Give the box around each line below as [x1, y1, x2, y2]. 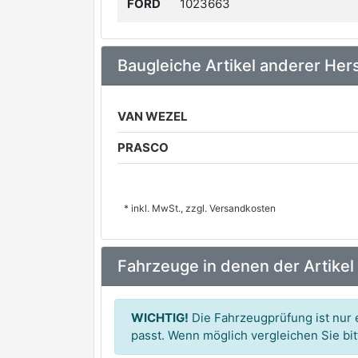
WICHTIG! [131, 310, 189, 325]
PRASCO [117, 140, 169, 155]
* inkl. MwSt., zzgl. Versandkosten [124, 202, 276, 214]
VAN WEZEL [117, 109, 188, 124]
